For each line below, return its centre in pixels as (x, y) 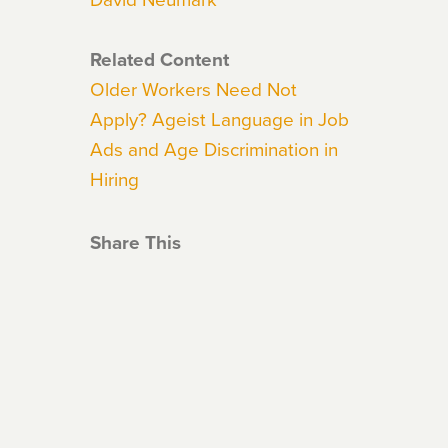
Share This (135, 242)
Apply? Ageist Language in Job (219, 118)
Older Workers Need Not (193, 88)
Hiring (114, 178)
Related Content (159, 59)
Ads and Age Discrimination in (214, 148)
